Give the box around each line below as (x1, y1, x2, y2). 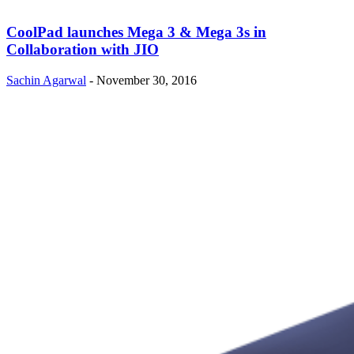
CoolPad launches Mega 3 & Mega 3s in (6, 24, 266, 41)
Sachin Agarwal (6, 73, 86, 87)
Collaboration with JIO (6, 41, 159, 58)
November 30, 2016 (96, 73, 197, 87)
